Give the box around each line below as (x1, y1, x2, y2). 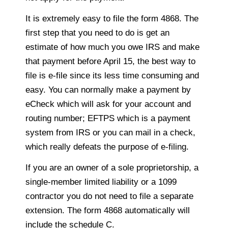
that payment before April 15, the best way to (25, 56, 195, 66)
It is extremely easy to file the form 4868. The (25, 13, 198, 23)
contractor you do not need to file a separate (25, 191, 193, 201)
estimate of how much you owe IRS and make (25, 42, 199, 52)
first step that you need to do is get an (25, 27, 169, 38)
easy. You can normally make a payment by (25, 84, 191, 95)
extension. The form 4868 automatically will (25, 205, 190, 215)
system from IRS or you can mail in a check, (25, 127, 195, 137)
